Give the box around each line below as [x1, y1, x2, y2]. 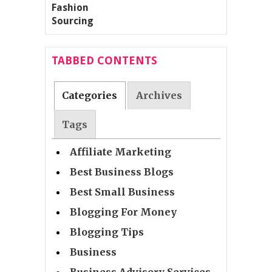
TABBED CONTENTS [52, 54, 157, 67]
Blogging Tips [70, 225, 144, 238]
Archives [136, 89, 183, 102]
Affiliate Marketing [70, 145, 172, 158]
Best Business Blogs [70, 165, 174, 178]
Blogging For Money [70, 205, 177, 218]
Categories [62, 89, 118, 102]
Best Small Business [70, 185, 175, 198]
